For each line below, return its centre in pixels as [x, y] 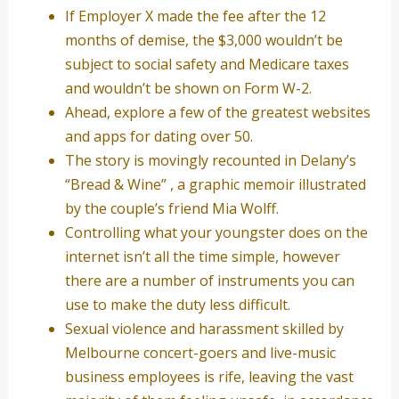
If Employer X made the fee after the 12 [195, 16]
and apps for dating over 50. [159, 136]
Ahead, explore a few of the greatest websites [217, 112]
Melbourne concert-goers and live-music [200, 352]
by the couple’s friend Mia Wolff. [171, 208]
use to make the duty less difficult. [177, 304]
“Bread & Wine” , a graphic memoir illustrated [215, 184]
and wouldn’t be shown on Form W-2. [188, 88]
